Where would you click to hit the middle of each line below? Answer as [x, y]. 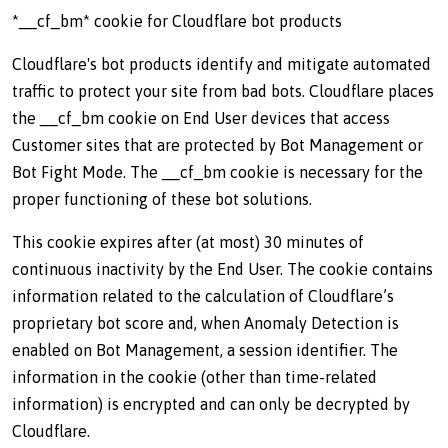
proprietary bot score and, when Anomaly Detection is [205, 323]
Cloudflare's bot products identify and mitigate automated [221, 64]
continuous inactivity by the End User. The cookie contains [222, 269]
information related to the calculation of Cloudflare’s [203, 296]
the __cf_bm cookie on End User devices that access [201, 118]
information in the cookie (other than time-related [194, 377]
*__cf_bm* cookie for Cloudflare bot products [177, 21]
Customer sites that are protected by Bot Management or [217, 145]
